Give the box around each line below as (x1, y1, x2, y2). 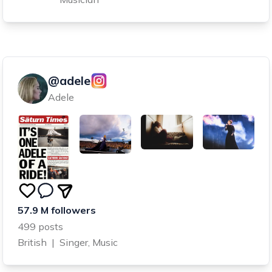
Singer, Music (59, 236, 118, 249)
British (18, 236, 47, 249)
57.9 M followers (18, 204, 96, 217)
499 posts (18, 220, 63, 233)
